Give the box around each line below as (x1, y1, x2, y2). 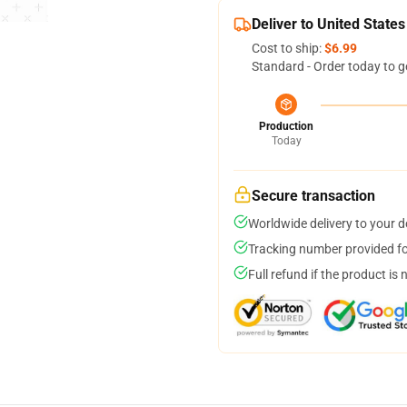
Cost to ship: (252, 41, 324, 55)
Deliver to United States (252, 15, 405, 33)
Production (259, 120, 313, 133)
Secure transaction (252, 187, 375, 204)
